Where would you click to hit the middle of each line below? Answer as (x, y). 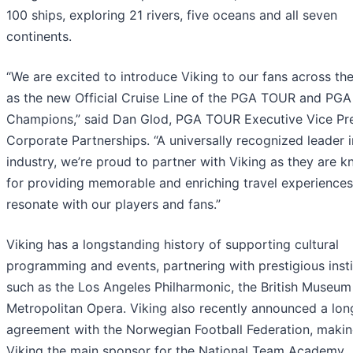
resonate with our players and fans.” (113, 204)
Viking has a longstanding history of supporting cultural (173, 245)
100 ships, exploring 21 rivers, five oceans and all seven (172, 15)
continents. (39, 37)
